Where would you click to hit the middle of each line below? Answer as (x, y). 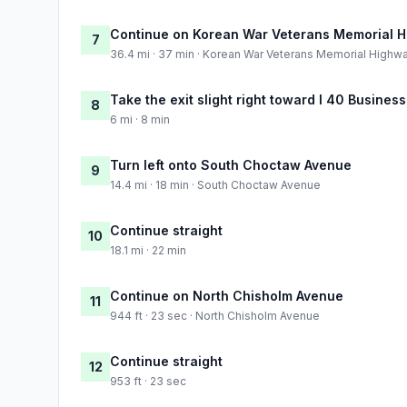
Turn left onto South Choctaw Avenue (231, 164)
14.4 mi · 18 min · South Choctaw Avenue (215, 184)
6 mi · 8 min (140, 119)
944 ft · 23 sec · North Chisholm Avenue (215, 315)
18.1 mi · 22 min (148, 250)
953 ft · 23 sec (148, 381)
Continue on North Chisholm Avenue (227, 295)
